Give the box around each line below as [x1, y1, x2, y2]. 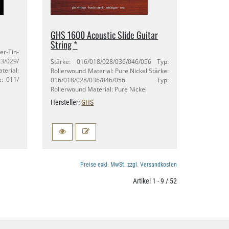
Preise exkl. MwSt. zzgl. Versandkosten [80, 161, 177, 168]
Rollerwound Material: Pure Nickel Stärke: [51, 66, 169, 75]
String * [51, 38, 78, 51]
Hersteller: [51, 98, 82, 106]
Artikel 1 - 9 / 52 [132, 177, 177, 185]
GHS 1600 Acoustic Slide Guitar [51, 28, 158, 41]
